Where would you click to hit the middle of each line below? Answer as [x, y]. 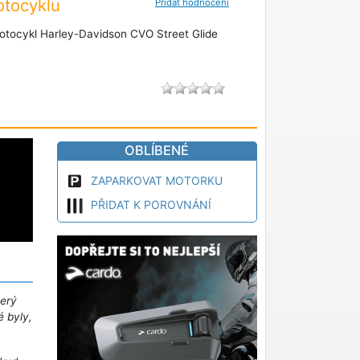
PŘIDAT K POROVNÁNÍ [151, 205]
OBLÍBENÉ [157, 150]
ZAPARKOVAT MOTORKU [156, 180]
